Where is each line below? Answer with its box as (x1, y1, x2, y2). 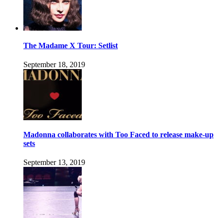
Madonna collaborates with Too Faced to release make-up (23, 130, 214, 139)
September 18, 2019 (23, 60, 85, 69)
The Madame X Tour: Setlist (23, 41, 118, 50)
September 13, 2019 (23, 158, 85, 167)
